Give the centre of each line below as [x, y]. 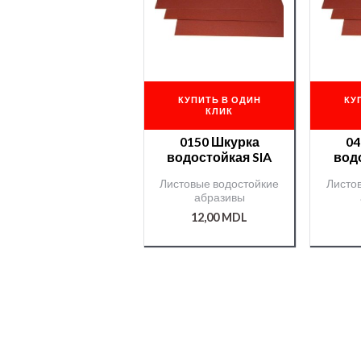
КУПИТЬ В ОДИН [219, 99]
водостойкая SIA [220, 157]
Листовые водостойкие [220, 184]
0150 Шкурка [219, 142]
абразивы [219, 198]
